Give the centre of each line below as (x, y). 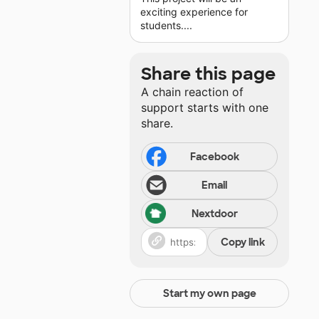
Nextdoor (214, 214)
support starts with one (205, 108)
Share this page (208, 74)
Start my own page (209, 294)
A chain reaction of (192, 92)
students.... (166, 26)
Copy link (242, 242)
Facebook (214, 157)
